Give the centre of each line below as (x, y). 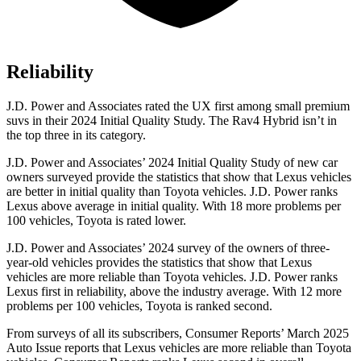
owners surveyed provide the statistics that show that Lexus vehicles (179, 177)
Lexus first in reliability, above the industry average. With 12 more (174, 292)
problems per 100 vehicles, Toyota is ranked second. (139, 306)
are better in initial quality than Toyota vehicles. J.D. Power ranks (172, 192)
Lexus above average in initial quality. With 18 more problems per (174, 206)
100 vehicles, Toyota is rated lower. (96, 221)
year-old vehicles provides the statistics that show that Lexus (159, 263)
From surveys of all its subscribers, (96, 334)
